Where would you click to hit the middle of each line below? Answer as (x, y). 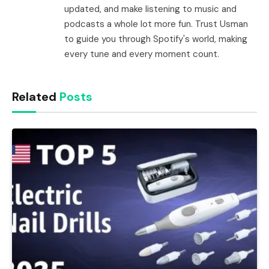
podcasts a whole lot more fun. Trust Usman (156, 24)
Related (36, 96)
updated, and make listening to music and (150, 9)
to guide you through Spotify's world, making (156, 39)
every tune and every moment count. (142, 54)
